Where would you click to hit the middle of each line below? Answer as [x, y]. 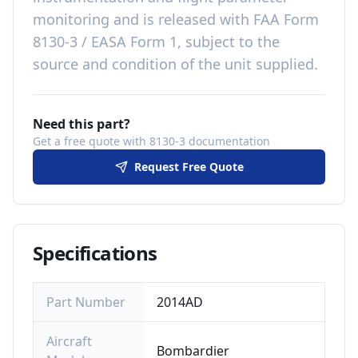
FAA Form [286, 19]
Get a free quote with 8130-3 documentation [151, 141]
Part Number [86, 302]
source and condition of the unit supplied [173, 64]
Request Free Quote [189, 167]
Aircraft [69, 341]
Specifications [95, 253]
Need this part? [82, 124]
